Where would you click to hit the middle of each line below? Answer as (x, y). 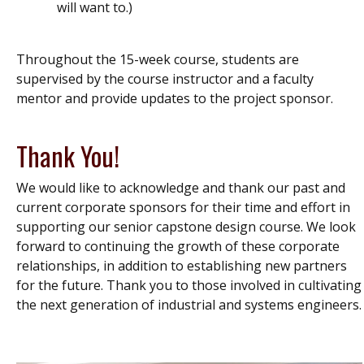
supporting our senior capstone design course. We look (186, 226)
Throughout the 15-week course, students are (158, 59)
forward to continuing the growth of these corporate (178, 246)
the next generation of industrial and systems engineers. (189, 304)
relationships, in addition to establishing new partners (182, 265)
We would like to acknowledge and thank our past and (181, 187)
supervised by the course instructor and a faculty (165, 78)
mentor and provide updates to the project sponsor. (175, 98)
